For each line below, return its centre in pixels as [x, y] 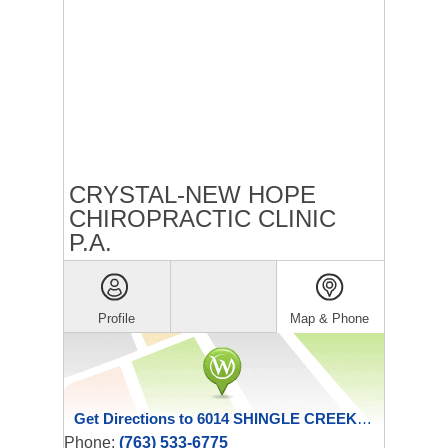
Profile [117, 318]
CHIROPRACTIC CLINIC [202, 218]
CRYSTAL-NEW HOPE [192, 194]
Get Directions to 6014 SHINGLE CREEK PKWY [364, 418]
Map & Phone [330, 318]
